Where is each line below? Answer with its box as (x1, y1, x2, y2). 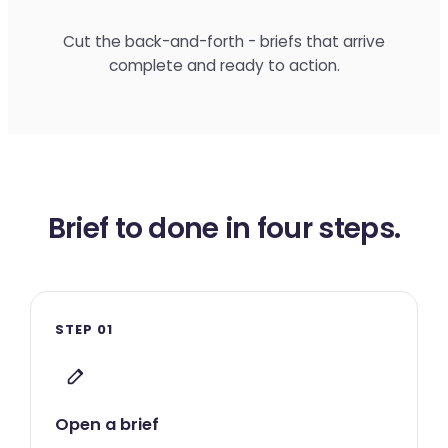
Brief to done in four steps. (47, 209, 401, 248)
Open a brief (55, 413, 159, 436)
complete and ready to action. (108, 55, 340, 76)
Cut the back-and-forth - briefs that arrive (63, 31, 385, 52)
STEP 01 (55, 320, 114, 339)
